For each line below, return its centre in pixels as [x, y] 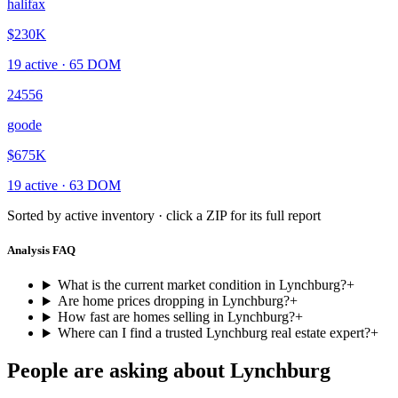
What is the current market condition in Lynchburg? [202, 285]
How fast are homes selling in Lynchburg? [176, 317]
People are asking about [119, 371]
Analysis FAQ [41, 251]
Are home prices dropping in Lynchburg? [173, 301]
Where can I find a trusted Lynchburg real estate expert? [214, 333]
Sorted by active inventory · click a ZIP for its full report [164, 216]
